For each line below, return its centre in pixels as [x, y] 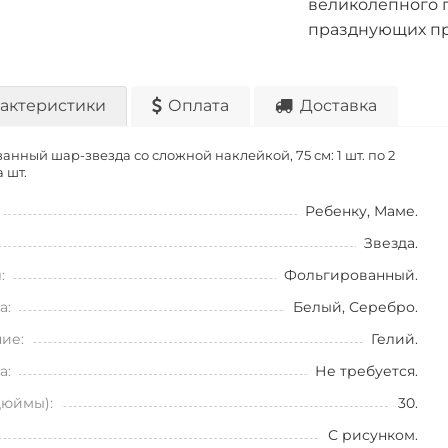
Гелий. [394, 339]
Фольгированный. [350, 275]
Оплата [198, 105]
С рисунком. [372, 435]
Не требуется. [366, 371]
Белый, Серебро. [355, 307]
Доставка [338, 105]
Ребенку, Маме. [361, 211]
